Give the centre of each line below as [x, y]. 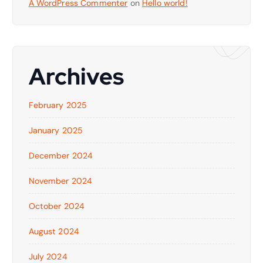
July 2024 [48, 256]
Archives [76, 76]
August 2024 [54, 231]
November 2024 [60, 181]
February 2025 [58, 105]
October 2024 [57, 206]
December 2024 [61, 155]
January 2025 [56, 130]
